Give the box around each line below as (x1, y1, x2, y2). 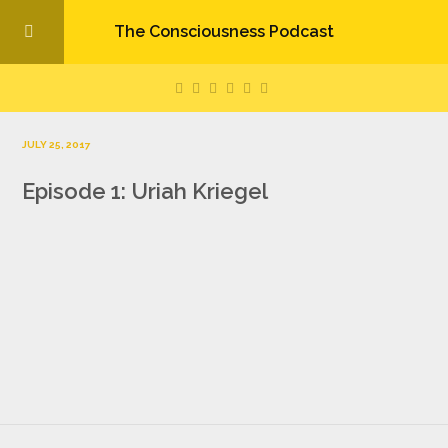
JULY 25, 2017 (21, 139, 91, 150)
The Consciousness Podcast (114, 22, 334, 41)
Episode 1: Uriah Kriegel (21, 178, 268, 204)
